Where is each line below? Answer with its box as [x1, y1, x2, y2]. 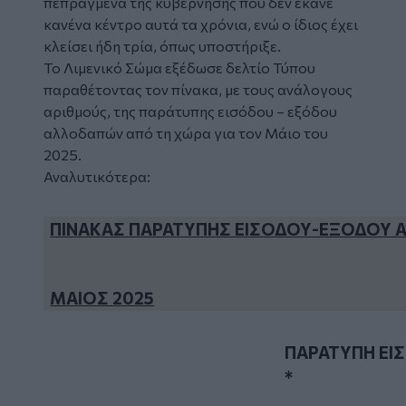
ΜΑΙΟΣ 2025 [50, 287, 155, 309]
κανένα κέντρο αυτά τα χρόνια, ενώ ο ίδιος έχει [43, 15, 358, 34]
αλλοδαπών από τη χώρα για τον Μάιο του [43, 124, 328, 142]
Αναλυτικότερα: [43, 168, 150, 186]
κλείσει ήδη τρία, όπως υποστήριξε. [43, 37, 281, 55]
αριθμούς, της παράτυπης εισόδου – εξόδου [43, 102, 337, 121]
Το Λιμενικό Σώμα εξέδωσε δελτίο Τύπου [43, 59, 315, 77]
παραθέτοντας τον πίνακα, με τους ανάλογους [43, 81, 353, 99]
